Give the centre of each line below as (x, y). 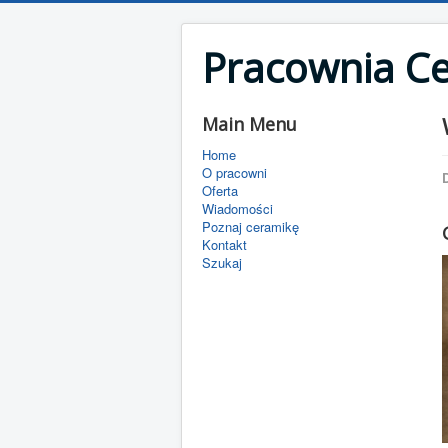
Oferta (220, 190)
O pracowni (234, 172)
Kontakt (224, 244)
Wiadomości (237, 208)
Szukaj (222, 262)
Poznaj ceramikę (250, 226)
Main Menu (249, 124)
